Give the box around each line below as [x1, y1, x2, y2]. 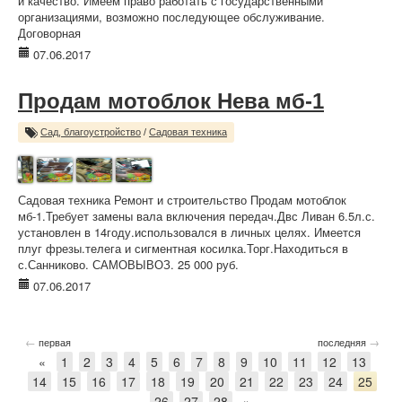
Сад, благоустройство [40, 127, 141, 137]
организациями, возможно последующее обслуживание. [18, 8, 325, 25]
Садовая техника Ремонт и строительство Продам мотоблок [18, 191, 346, 208]
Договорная [18, 24, 81, 41]
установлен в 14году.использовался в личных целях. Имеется [18, 223, 361, 240]
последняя [318, 335, 369, 349]
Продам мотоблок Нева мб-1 [18, 89, 324, 113]
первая [36, 335, 71, 349]
